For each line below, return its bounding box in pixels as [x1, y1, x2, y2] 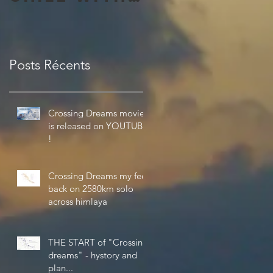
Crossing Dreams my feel [48, 169, 149, 182]
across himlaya [48, 195, 107, 207]
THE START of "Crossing [48, 236, 148, 248]
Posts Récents [9, 56, 90, 73]
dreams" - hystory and [48, 249, 137, 261]
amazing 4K [9, 26, 135, 45]
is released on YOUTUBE [48, 119, 148, 132]
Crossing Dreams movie [48, 107, 144, 119]
